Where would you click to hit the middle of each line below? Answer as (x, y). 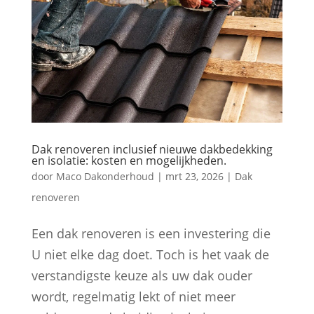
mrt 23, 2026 (194, 177)
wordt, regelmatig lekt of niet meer (133, 297)
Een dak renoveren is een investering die (151, 234)
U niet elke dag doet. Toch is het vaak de (150, 255)
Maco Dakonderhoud (105, 177)
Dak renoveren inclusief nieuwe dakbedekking (152, 150)
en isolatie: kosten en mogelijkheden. (129, 161)
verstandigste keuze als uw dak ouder (142, 276)
